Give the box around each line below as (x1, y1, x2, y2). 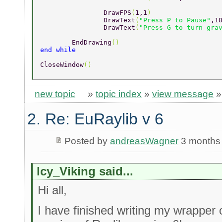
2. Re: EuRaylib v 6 (27, 110, 164, 128)
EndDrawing (72, 38, 111, 46)
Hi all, (38, 183, 67, 197)
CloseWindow (40, 60, 84, 68)
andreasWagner (110, 135, 178, 146)
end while (40, 46, 80, 54)
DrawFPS (104, 8, 131, 16)
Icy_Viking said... (37, 164, 134, 178)
